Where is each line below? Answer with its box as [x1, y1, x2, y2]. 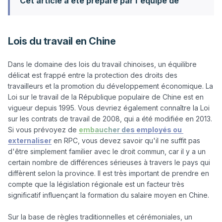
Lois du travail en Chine [8, 35, 116, 47]
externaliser [8, 136, 52, 145]
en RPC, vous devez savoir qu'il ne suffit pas [52, 136, 200, 145]
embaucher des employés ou [79, 125, 182, 134]
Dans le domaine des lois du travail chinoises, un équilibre [8, 60, 197, 68]
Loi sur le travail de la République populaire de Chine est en [8, 93, 204, 101]
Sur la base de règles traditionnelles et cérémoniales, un [8, 213, 192, 221]
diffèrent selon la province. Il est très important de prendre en [8, 169, 209, 177]
